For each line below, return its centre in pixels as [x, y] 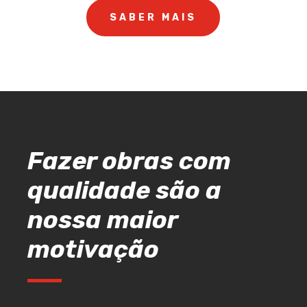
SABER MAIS [153, 18]
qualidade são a [124, 191]
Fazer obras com [129, 161]
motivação [93, 249]
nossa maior [102, 220]
